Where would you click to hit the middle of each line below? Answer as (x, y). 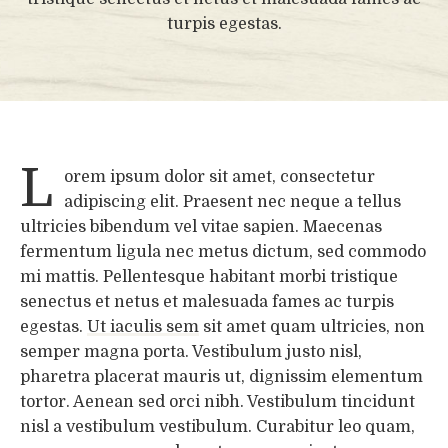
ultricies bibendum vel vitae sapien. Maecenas (201, 227)
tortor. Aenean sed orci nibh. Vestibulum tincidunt (217, 402)
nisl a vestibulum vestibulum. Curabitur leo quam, (217, 427)
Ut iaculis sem (143, 327)
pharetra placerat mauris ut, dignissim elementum (221, 377)
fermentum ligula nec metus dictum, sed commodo (223, 252)
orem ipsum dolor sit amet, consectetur (219, 177)
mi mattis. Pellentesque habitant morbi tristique (209, 277)
